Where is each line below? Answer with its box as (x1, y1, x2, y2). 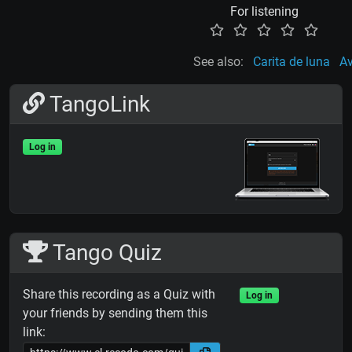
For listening (229, 3, 299, 19)
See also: (192, 53, 244, 69)
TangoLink (45, 90, 150, 117)
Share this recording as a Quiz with (23, 286, 215, 302)
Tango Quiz (47, 239, 162, 266)
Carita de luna (252, 53, 330, 69)
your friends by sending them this (23, 305, 207, 321)
